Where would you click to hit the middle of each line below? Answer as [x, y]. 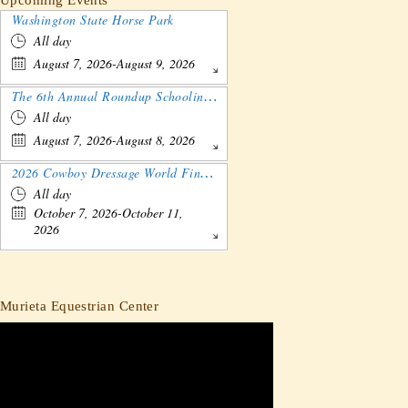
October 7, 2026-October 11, [108, 213]
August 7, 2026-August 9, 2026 [114, 64]
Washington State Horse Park [93, 20]
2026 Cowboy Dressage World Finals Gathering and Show [207, 173]
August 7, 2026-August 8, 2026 [114, 140]
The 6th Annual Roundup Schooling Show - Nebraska [210, 97]
